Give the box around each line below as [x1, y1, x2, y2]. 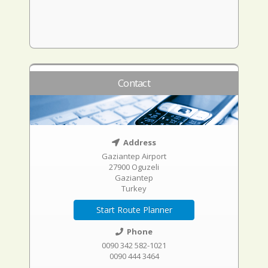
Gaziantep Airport [102, 151, 166, 162]
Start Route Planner [96, 204, 172, 215]
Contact [117, 76, 151, 90]
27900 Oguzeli [109, 162, 159, 172]
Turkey [121, 183, 147, 194]
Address [121, 137, 156, 148]
